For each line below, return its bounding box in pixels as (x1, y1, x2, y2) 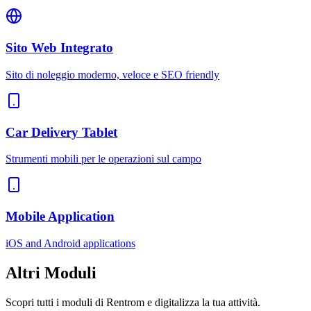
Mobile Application (6, 208, 115, 224)
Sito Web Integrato (6, 40, 113, 56)
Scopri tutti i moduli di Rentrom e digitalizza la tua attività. (6, 296, 260, 308)
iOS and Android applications (6, 237, 135, 249)
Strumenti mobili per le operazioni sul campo (6, 153, 201, 165)
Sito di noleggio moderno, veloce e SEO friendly (6, 68, 219, 81)
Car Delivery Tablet (6, 124, 117, 140)
